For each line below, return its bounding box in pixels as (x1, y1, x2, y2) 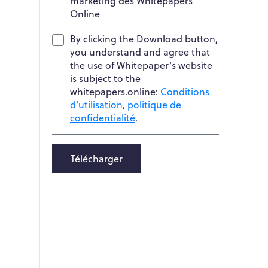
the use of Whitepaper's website (70, 59, 212, 72)
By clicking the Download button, (70, 32, 218, 45)
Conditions (160, 85, 209, 98)
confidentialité (70, 111, 135, 124)
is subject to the (70, 72, 141, 85)
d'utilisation (70, 98, 123, 111)
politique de (127, 98, 181, 111)
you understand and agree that (70, 45, 210, 59)
